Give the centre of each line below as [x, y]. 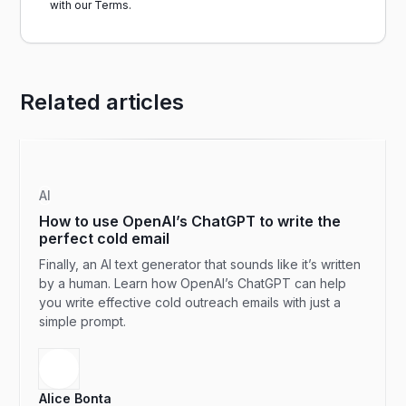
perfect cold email [105, 238]
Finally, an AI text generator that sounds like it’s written [200, 264]
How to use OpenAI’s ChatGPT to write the [190, 221]
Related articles [102, 102]
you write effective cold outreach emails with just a [190, 302]
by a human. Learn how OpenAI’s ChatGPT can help [193, 283]
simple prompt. [83, 321]
